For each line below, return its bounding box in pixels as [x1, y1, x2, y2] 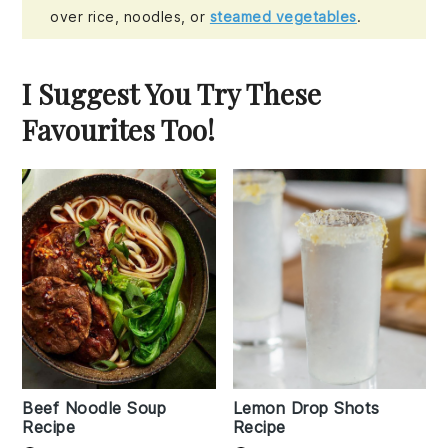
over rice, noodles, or [50, 7, 210, 25]
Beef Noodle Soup [22, 397, 167, 418]
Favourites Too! [22, 110, 216, 148]
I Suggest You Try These [22, 74, 322, 112]
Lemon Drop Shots [232, 397, 380, 418]
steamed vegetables [209, 7, 357, 25]
